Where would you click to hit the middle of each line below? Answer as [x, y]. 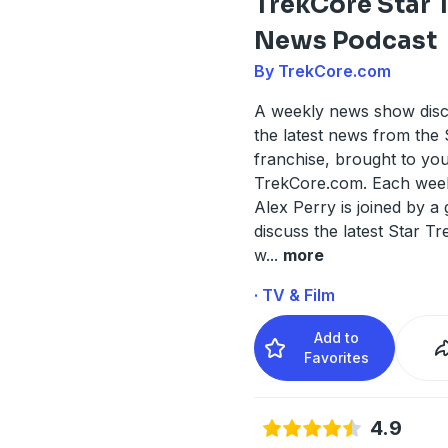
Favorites [337, 357]
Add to [337, 337]
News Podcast [345, 40]
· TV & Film [294, 294]
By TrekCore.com [322, 70]
